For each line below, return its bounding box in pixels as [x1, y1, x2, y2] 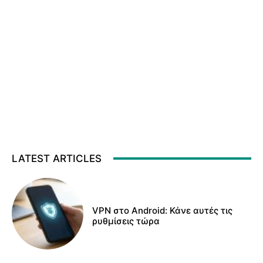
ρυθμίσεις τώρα [92, 215, 160, 227]
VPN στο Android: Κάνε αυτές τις [92, 204, 233, 216]
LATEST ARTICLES [12, 152, 102, 164]
